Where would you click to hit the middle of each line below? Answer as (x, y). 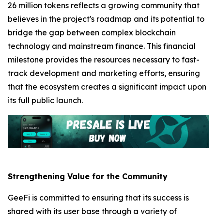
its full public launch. (45, 100)
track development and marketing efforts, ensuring (104, 73)
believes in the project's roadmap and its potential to (106, 19)
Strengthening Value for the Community (88, 176)
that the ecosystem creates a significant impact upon (107, 86)
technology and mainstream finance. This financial (102, 46)
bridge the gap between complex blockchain (92, 32)
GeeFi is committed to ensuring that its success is (98, 197)
